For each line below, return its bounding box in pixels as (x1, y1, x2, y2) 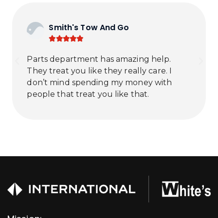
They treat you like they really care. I (27, 66, 172, 76)
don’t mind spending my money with (27, 78, 172, 88)
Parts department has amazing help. (27, 54, 171, 64)
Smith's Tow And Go (49, 22, 129, 34)
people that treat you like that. (27, 90, 149, 99)
